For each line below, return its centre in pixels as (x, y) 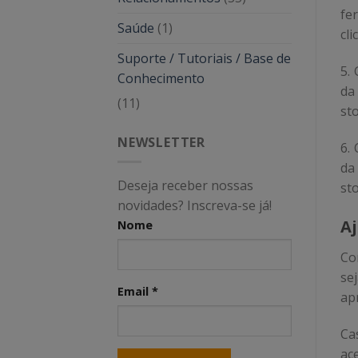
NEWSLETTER (161, 142)
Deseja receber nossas (185, 186)
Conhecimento (161, 78)
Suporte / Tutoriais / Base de (204, 58)
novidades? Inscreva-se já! (195, 206)
